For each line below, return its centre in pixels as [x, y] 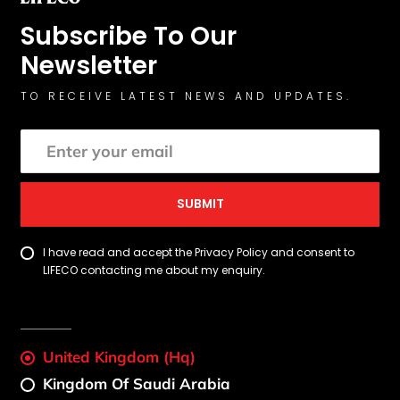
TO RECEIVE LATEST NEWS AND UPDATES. [187, 96]
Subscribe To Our [129, 37]
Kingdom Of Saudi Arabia [137, 384]
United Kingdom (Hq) [120, 357]
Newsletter [89, 66]
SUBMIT [200, 204]
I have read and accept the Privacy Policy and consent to [199, 253]
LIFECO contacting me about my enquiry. [154, 271]
